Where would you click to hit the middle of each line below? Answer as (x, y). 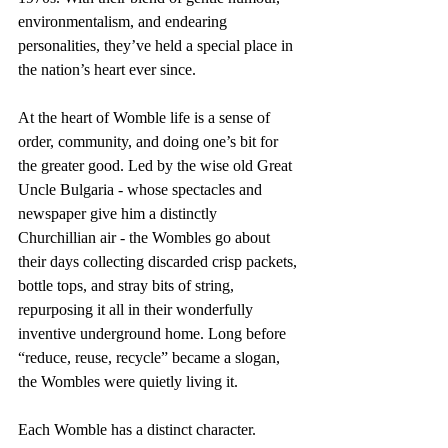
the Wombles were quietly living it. (128, 381)
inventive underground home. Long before (154, 333)
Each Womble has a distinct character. (139, 429)
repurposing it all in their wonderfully (137, 309)
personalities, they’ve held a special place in (157, 45)
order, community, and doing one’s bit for (150, 141)
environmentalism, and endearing (124, 21)
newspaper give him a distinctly (119, 213)
